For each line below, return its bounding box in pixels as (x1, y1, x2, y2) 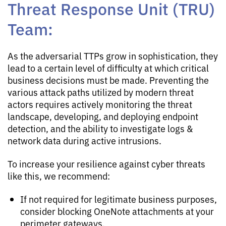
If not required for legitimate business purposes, (20, 192, 217, 205)
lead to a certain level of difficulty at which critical (8, 61, 209, 74)
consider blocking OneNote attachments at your (20, 204, 214, 217)
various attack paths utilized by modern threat (8, 85, 194, 98)
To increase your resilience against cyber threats (8, 157, 205, 169)
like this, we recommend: (8, 169, 110, 182)
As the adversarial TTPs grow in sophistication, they (8, 49, 218, 62)
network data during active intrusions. (8, 134, 161, 146)
